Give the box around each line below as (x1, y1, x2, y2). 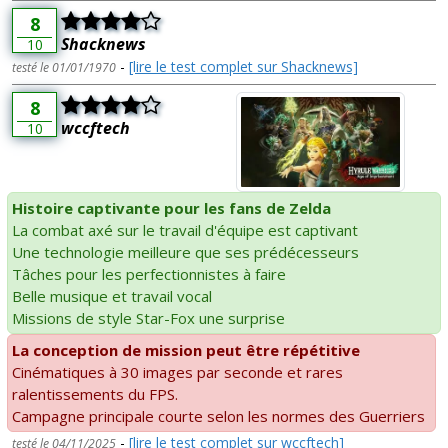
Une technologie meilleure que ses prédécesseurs (12, 242, 359, 263)
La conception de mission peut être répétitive (12, 340, 360, 361)
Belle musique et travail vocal (12, 286, 212, 307)
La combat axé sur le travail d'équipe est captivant (12, 220, 358, 241)
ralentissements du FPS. (12, 384, 178, 405)
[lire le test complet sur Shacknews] (129, 57, 358, 77)
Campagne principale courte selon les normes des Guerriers (12, 406, 425, 427)
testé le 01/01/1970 (12, 59, 116, 77)
